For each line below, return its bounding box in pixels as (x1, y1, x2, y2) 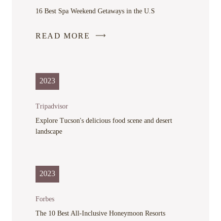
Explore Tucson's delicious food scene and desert (36, 116, 172, 124)
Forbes (36, 195, 54, 203)
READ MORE (36, 32, 90, 40)
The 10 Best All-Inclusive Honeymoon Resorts (36, 209, 165, 217)
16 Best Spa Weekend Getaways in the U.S (36, 7, 155, 15)
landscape (36, 127, 62, 135)
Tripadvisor (36, 102, 68, 110)
